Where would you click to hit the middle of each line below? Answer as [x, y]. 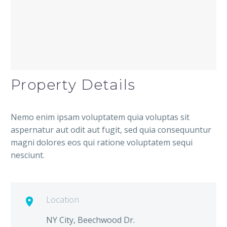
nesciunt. [28, 155]
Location [63, 200]
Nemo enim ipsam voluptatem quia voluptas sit [100, 117]
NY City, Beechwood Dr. [90, 220]
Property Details [73, 85]
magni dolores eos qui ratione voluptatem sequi [102, 143]
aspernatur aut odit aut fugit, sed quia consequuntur [111, 130]
